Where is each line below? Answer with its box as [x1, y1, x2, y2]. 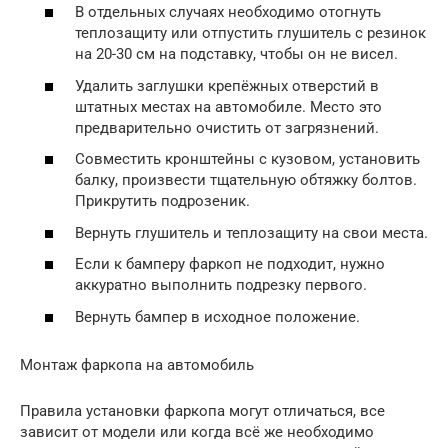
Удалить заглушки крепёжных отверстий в [75, 76, 379, 95]
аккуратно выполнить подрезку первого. [75, 276, 367, 295]
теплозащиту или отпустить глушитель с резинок [75, 24, 426, 43]
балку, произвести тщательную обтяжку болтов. [75, 171, 417, 190]
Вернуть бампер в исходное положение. [75, 307, 360, 326]
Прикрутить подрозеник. [75, 192, 250, 211]
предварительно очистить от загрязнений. [75, 118, 379, 137]
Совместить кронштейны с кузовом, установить [75, 150, 420, 169]
